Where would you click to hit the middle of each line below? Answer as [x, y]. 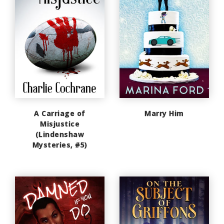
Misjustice [60, 123]
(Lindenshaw [60, 134]
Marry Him [164, 113]
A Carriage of [60, 113]
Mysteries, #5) [60, 144]
